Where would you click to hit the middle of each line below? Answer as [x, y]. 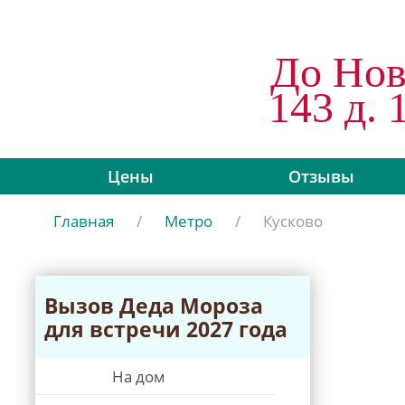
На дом [139, 377]
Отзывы [321, 176]
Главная [84, 221]
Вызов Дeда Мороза [154, 306]
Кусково [293, 221]
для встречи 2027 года [166, 329]
